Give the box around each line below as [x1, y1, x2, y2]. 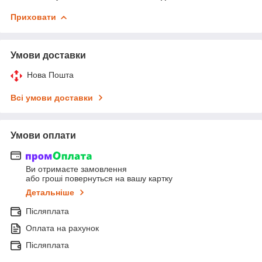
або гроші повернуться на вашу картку [26, 174, 173, 184]
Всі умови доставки [11, 92, 93, 102]
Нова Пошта [27, 70, 74, 80]
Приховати [11, 12, 56, 22]
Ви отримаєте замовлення [26, 164, 127, 174]
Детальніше [26, 188, 74, 198]
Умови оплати [11, 130, 76, 140]
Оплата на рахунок [26, 223, 99, 233]
